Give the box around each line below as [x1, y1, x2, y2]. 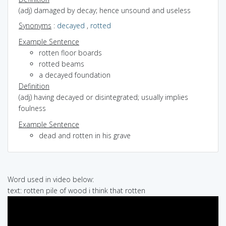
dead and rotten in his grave [39, 130, 131, 140]
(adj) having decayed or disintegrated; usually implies [19, 92, 188, 102]
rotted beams [39, 59, 84, 69]
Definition [19, 81, 49, 91]
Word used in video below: [8, 174, 94, 184]
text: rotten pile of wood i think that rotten [8, 185, 145, 195]
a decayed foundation [39, 70, 110, 80]
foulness [19, 103, 46, 113]
